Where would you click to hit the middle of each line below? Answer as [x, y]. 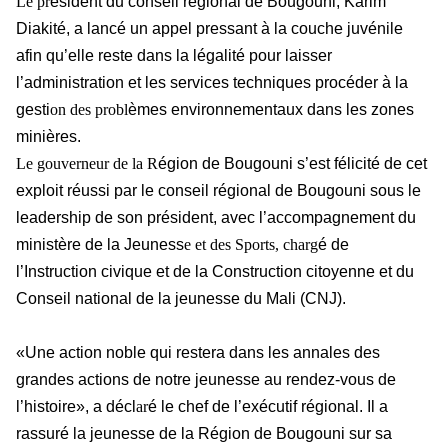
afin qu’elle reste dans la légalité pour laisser [174, 56]
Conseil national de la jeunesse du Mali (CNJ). [181, 299]
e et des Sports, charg [251, 245]
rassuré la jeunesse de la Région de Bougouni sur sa [204, 434]
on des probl [89, 110]
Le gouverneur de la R [87, 164]
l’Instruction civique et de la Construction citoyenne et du [215, 272]
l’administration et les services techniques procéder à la [212, 83]
